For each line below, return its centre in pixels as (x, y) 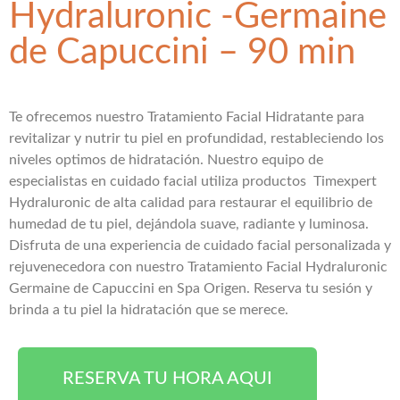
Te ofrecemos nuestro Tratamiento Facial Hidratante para (187, 117)
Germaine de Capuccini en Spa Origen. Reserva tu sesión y (191, 288)
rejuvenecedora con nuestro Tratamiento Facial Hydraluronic (198, 267)
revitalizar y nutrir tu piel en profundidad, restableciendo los (196, 138)
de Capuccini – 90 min (182, 53)
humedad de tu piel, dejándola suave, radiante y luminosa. (189, 224)
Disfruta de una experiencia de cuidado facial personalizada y (200, 246)
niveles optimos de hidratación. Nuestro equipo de (166, 160)
